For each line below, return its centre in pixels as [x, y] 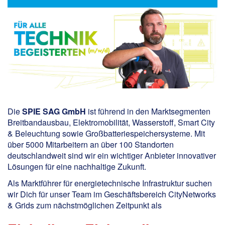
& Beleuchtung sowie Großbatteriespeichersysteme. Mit [106, 133]
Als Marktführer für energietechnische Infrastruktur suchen [110, 183]
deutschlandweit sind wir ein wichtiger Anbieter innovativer [112, 155]
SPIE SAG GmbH [54, 111]
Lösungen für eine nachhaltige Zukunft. [77, 166]
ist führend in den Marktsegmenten [148, 111]
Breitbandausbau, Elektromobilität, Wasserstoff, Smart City [111, 122]
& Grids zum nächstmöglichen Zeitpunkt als [85, 205]
